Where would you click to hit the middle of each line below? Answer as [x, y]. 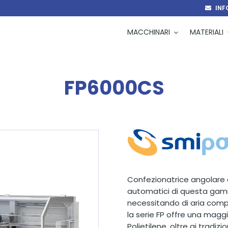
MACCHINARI [149, 32]
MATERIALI [207, 32]
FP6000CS [114, 88]
